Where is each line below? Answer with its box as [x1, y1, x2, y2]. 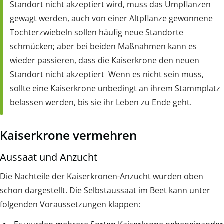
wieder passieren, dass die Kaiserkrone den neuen [10, 55, 199, 66]
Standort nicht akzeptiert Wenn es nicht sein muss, [10, 69, 204, 80]
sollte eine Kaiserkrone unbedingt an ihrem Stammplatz [10, 83, 220, 94]
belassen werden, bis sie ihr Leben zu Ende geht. [10, 97, 192, 108]
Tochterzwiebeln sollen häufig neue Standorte [10, 27, 183, 38]
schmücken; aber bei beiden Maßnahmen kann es [10, 41, 197, 52]
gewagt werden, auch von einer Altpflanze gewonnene [10, 13, 213, 24]
